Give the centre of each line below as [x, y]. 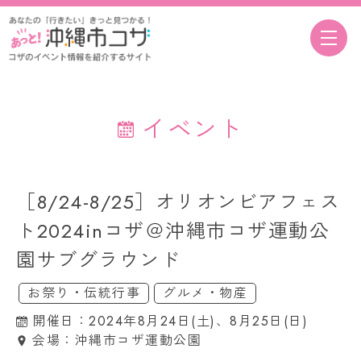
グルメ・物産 [205, 293]
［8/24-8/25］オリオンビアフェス [178, 201]
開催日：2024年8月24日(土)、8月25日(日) [170, 321]
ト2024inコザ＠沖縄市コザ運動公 [173, 230]
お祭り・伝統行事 [84, 293]
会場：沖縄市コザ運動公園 [117, 340]
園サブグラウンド [98, 259]
